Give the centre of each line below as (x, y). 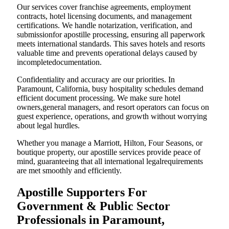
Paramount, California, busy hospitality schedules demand (110, 89)
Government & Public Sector (94, 206)
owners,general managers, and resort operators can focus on (113, 107)
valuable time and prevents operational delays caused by (107, 53)
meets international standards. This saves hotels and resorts (111, 44)
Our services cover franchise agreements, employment (104, 7)
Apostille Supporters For (82, 192)
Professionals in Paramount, (91, 220)
